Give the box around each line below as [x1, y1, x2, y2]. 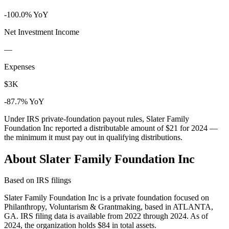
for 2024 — [178, 123, 218, 132]
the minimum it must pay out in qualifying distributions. [4, 132, 182, 142]
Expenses [4, 62, 35, 71]
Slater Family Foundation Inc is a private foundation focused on [4, 193, 209, 202]
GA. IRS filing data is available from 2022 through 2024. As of [4, 212, 208, 221]
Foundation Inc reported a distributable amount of [4, 123, 166, 132]
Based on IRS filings [4, 176, 71, 185]
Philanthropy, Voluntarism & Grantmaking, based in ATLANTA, [4, 202, 213, 212]
